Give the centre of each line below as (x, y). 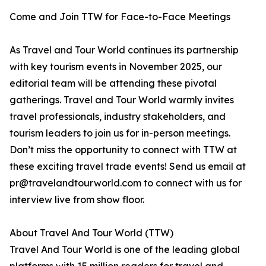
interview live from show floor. (77, 200)
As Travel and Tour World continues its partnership (124, 50)
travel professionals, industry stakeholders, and (118, 117)
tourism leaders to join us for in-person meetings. (120, 133)
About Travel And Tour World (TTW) (91, 233)
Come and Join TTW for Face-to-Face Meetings (120, 17)
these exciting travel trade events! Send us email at (128, 167)
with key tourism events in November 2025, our (116, 67)
